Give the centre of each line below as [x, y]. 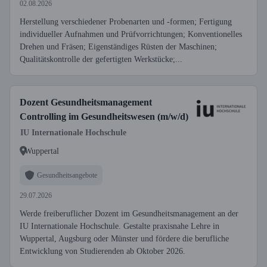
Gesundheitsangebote [67, 175]
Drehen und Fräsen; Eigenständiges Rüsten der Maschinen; [118, 47]
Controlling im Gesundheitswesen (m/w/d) [104, 117]
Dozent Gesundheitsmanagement [86, 102]
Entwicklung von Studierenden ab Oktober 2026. [103, 251]
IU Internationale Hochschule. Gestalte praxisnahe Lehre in [119, 226]
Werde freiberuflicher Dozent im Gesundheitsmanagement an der [129, 214]
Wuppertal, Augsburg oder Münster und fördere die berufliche [124, 239]
